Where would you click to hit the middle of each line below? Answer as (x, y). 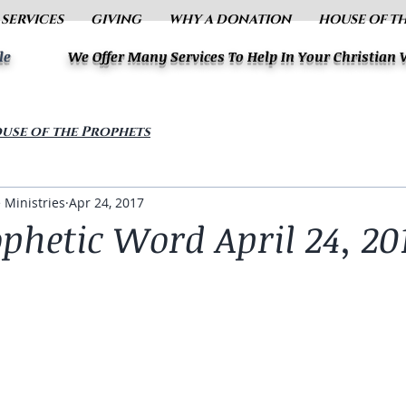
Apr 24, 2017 (106, 202)
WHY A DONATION (230, 19)
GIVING (116, 19)
